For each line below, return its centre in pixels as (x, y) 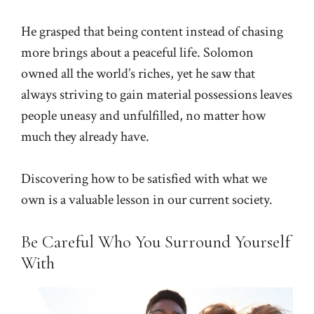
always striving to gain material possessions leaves (157, 94)
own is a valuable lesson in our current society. (148, 199)
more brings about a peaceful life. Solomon (137, 52)
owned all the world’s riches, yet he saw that (138, 73)
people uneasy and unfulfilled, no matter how (143, 115)
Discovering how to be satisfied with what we (144, 178)
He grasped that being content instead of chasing (152, 31)
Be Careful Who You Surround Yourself (156, 241)
